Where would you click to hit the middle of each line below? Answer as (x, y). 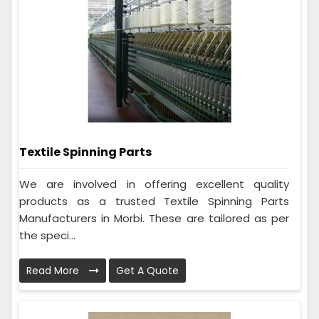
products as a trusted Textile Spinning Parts (154, 201)
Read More (54, 270)
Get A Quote (147, 270)
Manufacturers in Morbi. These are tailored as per (154, 218)
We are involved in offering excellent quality (154, 184)
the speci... (47, 235)
